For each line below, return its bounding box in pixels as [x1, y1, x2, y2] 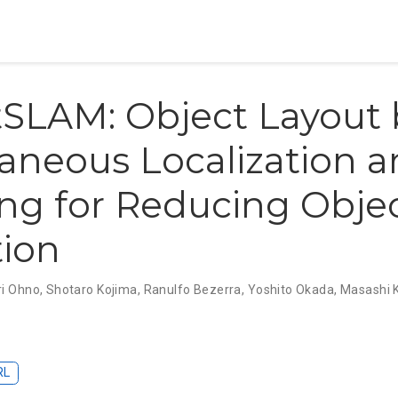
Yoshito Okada [247, 283, 335, 297]
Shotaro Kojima [45, 283, 138, 297]
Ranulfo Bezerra [143, 283, 242, 297]
